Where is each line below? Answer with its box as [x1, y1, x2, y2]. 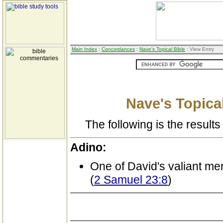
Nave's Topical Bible [139, 46, 185, 52]
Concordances [102, 46, 135, 52]
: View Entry [185, 46, 214, 52]
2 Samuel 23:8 [94, 173, 168, 186]
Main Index [72, 46, 97, 52]
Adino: [70, 141, 107, 154]
